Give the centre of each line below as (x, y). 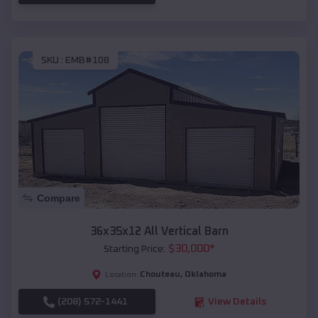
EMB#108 (87, 60)
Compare (59, 198)
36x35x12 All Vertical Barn (159, 232)
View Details (237, 302)
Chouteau (160, 275)
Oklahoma (205, 275)
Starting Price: (134, 250)
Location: (122, 275)
